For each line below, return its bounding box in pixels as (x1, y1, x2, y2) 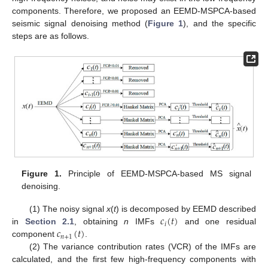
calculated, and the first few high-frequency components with (12, 254, 256, 264)
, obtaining (74, 217, 124, 227)
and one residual (178, 217, 257, 227)
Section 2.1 (25, 217, 75, 227)
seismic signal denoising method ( (12, 19, 148, 29)
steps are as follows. (12, 31, 89, 41)
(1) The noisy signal (29, 204, 106, 214)
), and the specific (183, 19, 256, 29)
